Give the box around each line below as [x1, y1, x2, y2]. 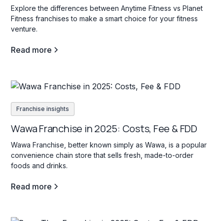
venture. [11, 25, 38, 34]
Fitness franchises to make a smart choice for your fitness [11, 14, 198, 23]
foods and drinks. [11, 161, 68, 170]
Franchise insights [16, 105, 70, 112]
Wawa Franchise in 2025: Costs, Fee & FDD [11, 121, 197, 135]
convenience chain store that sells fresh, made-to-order [11, 150, 194, 159]
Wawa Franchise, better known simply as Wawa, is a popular [11, 140, 207, 149]
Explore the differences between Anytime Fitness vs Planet [11, 4, 203, 13]
